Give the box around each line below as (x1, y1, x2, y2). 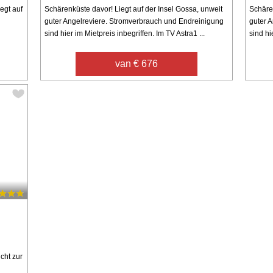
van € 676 (115, 58, 158, 69)
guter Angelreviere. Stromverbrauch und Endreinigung (44, 16, 224, 26)
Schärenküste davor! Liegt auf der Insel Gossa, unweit (44, 4, 222, 13)
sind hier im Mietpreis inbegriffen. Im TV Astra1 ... (44, 29, 205, 38)
